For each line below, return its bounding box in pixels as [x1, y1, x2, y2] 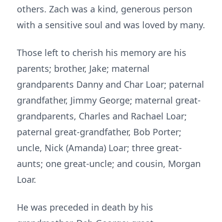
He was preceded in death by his [17, 201, 153, 213]
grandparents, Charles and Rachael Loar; [17, 110, 187, 122]
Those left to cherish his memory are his [17, 47, 186, 58]
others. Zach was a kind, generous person [17, 3, 192, 15]
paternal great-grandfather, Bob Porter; [17, 126, 181, 138]
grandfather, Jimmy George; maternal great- [17, 94, 201, 106]
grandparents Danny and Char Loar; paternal [17, 78, 204, 90]
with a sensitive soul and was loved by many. [17, 19, 205, 31]
